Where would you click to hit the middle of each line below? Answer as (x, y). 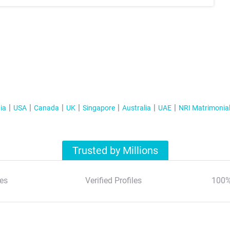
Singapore (99, 108)
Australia (136, 108)
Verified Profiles (113, 181)
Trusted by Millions (115, 151)
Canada (46, 108)
